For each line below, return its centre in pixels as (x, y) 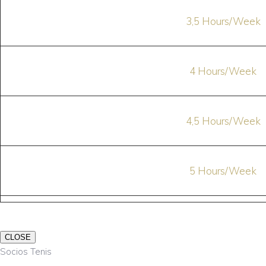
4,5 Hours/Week (223, 121)
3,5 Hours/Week (223, 21)
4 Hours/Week (223, 71)
